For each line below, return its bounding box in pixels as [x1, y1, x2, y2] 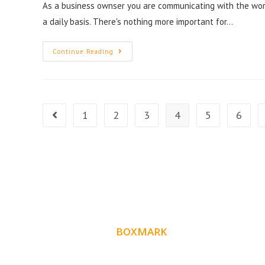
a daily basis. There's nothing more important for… [43, 16, 233, 28]
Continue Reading [53, 47, 114, 56]
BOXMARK [116, 225, 167, 239]
